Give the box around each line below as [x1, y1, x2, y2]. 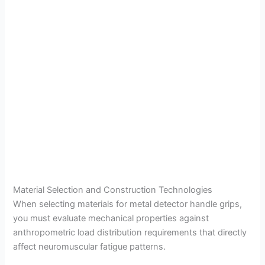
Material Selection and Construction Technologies [13, 184, 213, 195]
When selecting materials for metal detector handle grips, [13, 198, 243, 209]
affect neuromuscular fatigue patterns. [13, 241, 166, 252]
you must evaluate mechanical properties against [13, 212, 209, 224]
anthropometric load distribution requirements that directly [13, 227, 247, 238]
